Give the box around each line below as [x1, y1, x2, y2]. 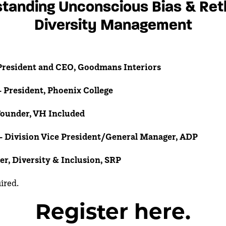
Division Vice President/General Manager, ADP [5, 130, 198, 142]
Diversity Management [34, 16, 192, 34]
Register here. [35, 198, 191, 224]
